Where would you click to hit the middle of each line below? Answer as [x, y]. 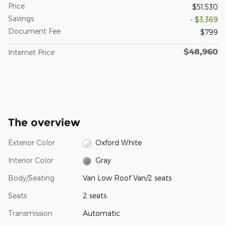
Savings [21, 19]
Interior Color [31, 160]
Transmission [30, 213]
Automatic [101, 213]
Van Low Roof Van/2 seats [127, 178]
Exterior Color [32, 143]
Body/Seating [31, 178]
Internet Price [31, 52]
